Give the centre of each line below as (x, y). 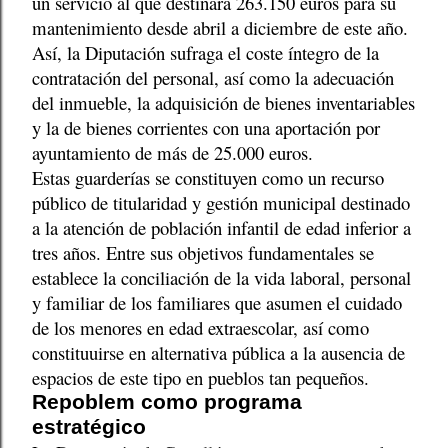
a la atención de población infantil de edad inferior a (221, 228)
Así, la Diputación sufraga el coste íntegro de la (205, 53)
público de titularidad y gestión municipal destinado (221, 203)
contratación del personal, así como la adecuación (213, 78)
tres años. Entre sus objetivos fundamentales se (203, 253)
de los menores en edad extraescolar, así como (200, 328)
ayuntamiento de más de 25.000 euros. (172, 153)
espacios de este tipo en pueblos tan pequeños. (200, 378)
